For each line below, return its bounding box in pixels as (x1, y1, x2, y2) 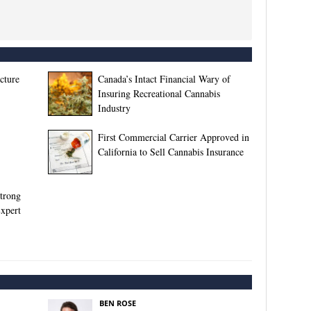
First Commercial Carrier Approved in (97, 131, 249, 144)
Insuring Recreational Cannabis (97, 87, 220, 100)
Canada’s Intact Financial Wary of (97, 72, 230, 85)
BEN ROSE (99, 298, 136, 308)
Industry (97, 101, 131, 115)
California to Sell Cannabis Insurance (97, 145, 244, 158)
